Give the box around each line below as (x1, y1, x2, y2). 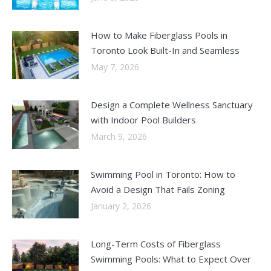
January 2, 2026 (91, 200, 151, 212)
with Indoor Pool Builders (91, 113, 196, 126)
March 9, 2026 (91, 130, 147, 142)
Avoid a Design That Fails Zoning (91, 183, 225, 195)
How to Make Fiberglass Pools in (91, 28, 227, 41)
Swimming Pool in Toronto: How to (91, 168, 235, 180)
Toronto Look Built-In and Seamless (91, 44, 240, 56)
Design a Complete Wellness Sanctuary (91, 98, 253, 111)
